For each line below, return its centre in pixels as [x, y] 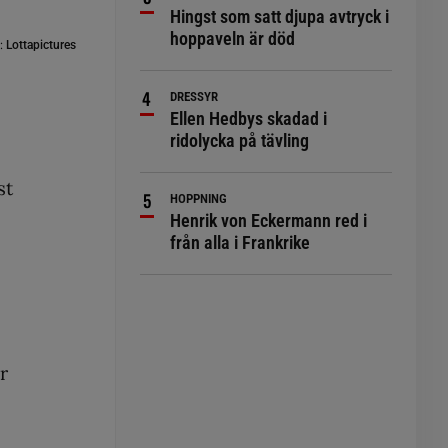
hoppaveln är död [233, 38]
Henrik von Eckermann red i [269, 220]
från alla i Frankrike [240, 242]
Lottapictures [40, 44]
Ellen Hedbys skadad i [249, 118]
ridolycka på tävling [240, 140]
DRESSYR [194, 96]
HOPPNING [199, 198]
